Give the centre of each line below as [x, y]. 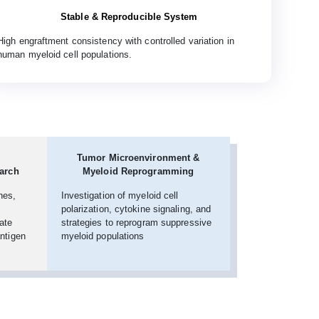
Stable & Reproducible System [129, 17]
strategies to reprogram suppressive [136, 223]
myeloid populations [103, 236]
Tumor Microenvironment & [138, 158]
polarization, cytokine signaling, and [136, 209]
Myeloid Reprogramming [138, 172]
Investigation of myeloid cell [120, 196]
